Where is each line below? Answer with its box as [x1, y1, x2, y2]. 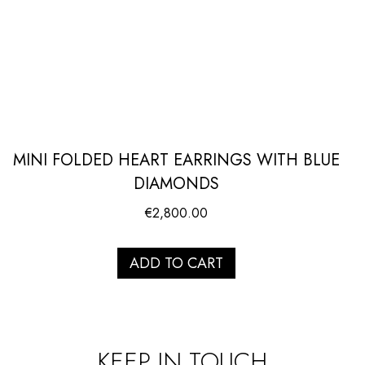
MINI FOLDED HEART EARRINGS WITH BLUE [13, 147, 340, 172]
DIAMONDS [134, 171, 219, 196]
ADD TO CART [130, 252, 223, 274]
